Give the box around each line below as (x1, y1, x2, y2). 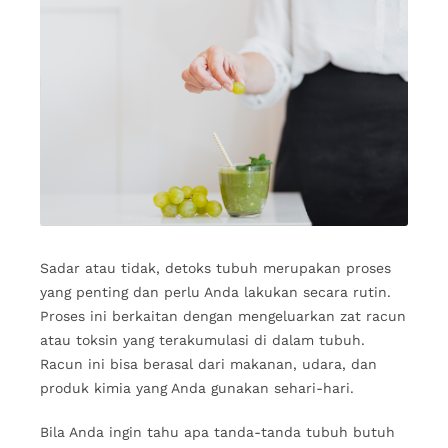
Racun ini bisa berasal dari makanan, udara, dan (40, 356, 377, 373)
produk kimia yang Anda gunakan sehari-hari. (40, 380, 354, 397)
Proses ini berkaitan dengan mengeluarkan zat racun (40, 308, 406, 325)
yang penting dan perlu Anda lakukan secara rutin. (40, 284, 391, 301)
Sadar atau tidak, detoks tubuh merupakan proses (40, 260, 391, 277)
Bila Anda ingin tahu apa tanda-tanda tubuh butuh (40, 424, 395, 441)
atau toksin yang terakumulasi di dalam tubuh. (40, 332, 365, 349)
